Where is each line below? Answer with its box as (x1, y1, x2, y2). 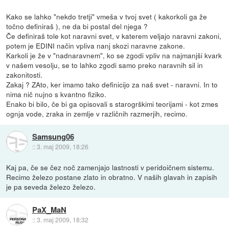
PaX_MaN (32, 204, 66, 216)
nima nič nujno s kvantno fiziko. (6, 88, 107, 99)
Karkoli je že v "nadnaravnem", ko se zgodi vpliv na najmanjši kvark (6, 50, 222, 60)
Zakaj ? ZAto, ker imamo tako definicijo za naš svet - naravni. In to (6, 79, 218, 89)
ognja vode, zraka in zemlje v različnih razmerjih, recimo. (6, 108, 188, 119)
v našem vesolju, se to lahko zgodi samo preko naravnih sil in (6, 59, 203, 70)
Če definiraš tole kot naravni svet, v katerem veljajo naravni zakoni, (6, 30, 222, 41)
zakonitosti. (6, 69, 43, 80)
